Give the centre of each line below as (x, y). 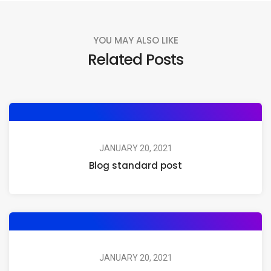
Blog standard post (135, 165)
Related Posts (135, 59)
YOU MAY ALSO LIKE (135, 40)
